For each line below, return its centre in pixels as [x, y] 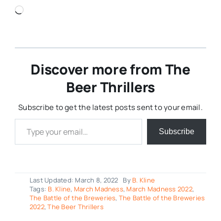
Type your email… [27, 119]
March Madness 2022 [159, 189]
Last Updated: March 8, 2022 [74, 180]
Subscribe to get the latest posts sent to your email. [110, 108]
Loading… [40, 11]
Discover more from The [110, 69]
